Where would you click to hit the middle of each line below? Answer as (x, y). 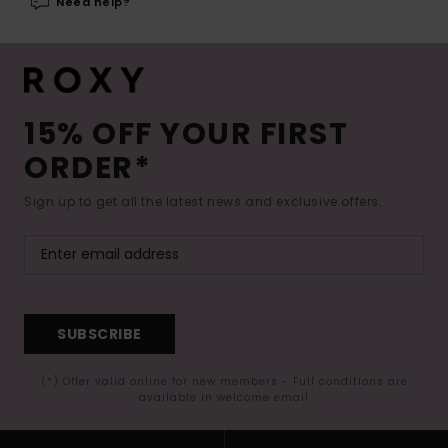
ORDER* (87, 167)
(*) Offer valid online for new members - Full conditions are (224, 381)
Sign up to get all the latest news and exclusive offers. (203, 201)
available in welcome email (224, 397)
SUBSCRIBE (99, 334)
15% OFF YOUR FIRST (186, 133)
